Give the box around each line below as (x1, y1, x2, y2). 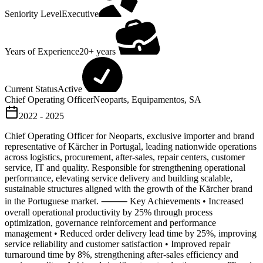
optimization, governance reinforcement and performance (5, 218, 216, 228)
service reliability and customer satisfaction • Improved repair (5, 239, 230, 249)
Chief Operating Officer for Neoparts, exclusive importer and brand (5, 131, 254, 141)
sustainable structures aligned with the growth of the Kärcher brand (5, 184, 252, 194)
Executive (62, 9, 99, 19)
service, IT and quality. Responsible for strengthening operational (5, 163, 245, 173)
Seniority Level (5, 9, 62, 19)
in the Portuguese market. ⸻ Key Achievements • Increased (5, 196, 244, 206)
